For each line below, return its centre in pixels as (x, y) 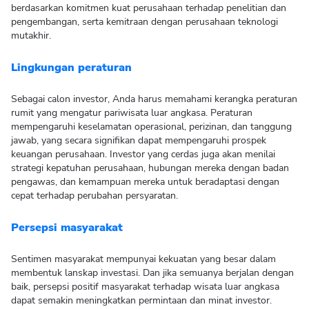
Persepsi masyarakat (67, 228)
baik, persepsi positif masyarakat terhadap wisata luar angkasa (145, 287)
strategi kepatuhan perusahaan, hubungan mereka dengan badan (150, 168)
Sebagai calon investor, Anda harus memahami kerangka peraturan (154, 99)
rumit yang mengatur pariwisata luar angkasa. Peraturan (132, 113)
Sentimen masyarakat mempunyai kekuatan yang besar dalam (143, 259)
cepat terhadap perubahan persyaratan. (94, 196)
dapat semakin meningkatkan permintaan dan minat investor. (141, 300)
